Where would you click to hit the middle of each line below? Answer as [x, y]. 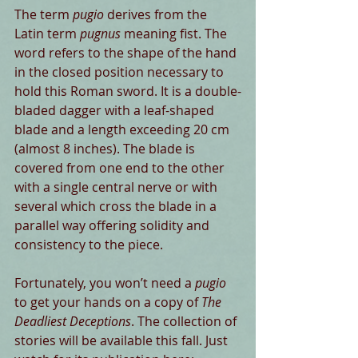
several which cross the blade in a [117, 207]
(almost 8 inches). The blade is [106, 149]
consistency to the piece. [89, 245]
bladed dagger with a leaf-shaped [116, 111]
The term [44, 15]
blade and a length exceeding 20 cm [123, 130]
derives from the [157, 15]
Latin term [47, 34]
